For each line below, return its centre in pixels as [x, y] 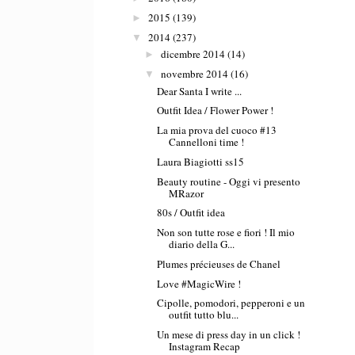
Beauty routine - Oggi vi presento [229, 181]
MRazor [187, 193]
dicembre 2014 [193, 54]
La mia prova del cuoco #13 [217, 130]
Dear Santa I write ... [200, 91]
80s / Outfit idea [191, 213]
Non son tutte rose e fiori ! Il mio [226, 233]
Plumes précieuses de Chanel [219, 263]
